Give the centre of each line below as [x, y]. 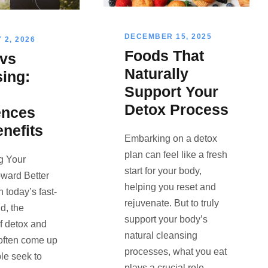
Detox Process [176, 110]
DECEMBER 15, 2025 [168, 37]
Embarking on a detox [170, 139]
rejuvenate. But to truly [171, 203]
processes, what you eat [175, 252]
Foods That [164, 56]
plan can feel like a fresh [176, 155]
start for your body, [163, 171]
